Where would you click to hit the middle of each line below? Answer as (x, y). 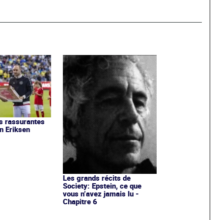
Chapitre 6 (80, 201)
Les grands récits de (96, 178)
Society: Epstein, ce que (102, 185)
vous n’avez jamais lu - (101, 193)
